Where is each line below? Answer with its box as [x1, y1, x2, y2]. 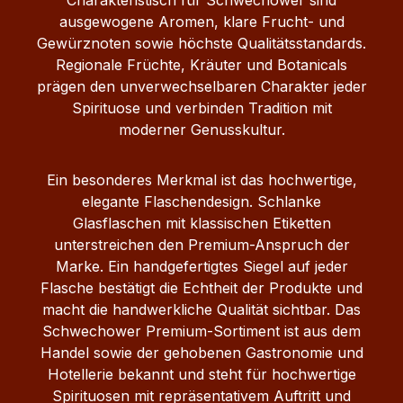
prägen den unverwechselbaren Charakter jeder [36, 76, 367, 95]
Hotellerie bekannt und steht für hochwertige [47, 364, 356, 383]
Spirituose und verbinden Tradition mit [71, 98, 332, 117]
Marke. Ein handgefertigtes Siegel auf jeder [55, 256, 348, 275]
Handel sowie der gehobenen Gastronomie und [40, 343, 363, 362]
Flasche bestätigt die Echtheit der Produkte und [40, 278, 363, 297]
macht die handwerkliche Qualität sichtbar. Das [42, 300, 361, 318]
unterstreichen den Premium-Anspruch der [53, 235, 350, 254]
